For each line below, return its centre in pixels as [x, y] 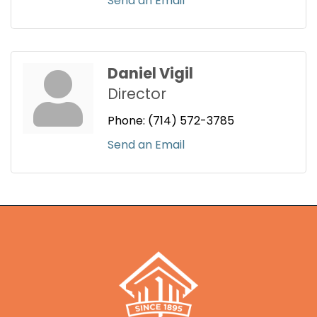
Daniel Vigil [150, 74]
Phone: [126, 121]
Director [137, 94]
